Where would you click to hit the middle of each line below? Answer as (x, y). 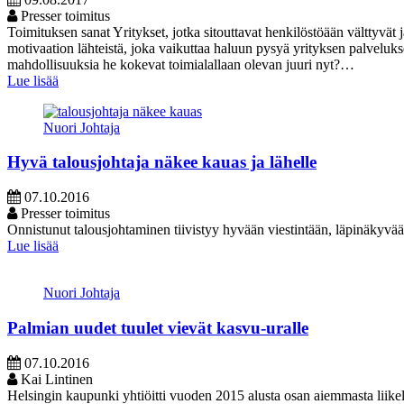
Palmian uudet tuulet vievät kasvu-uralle (158, 327)
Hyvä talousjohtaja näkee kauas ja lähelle (162, 162)
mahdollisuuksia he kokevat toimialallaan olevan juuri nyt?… (181, 64)
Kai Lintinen (55, 379)
